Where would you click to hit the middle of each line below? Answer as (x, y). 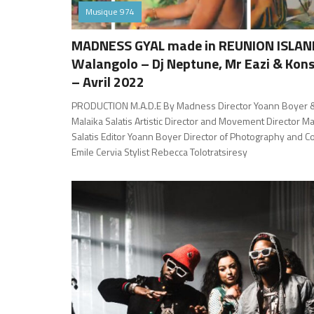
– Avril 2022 (108, 81)
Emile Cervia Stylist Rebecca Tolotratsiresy (159, 151)
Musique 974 (110, 11)
